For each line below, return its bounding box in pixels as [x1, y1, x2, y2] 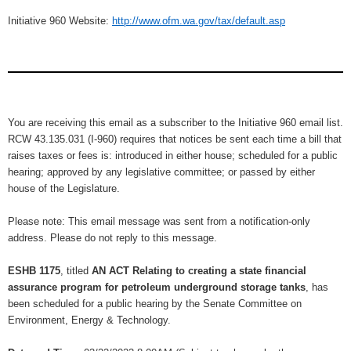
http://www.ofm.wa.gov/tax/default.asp [112, 14, 285, 27]
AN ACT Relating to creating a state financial [92, 264, 306, 277]
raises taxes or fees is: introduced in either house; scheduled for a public [8, 149, 338, 161]
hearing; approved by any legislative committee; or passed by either [8, 165, 315, 178]
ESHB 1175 [8, 264, 60, 277]
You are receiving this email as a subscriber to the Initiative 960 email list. [8, 116, 343, 128]
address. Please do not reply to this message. [8, 231, 217, 244]
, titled [60, 264, 92, 277]
